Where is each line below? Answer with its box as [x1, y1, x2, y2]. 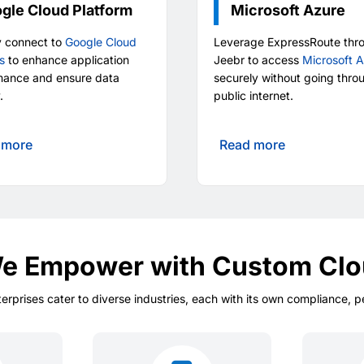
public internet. [214, 89, 294, 103]
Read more [219, 136, 286, 154]
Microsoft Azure [231, 2, 346, 19]
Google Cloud [64, 35, 136, 50]
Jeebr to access [214, 53, 303, 67]
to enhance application [4, 53, 129, 67]
